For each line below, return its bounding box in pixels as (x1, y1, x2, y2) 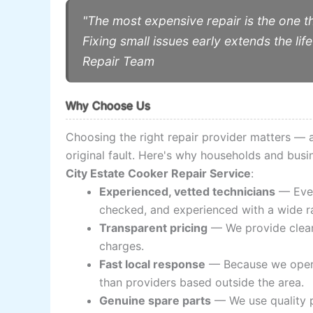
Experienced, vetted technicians (99, 184, 276, 198)
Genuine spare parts (99, 293, 212, 307)
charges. (99, 238, 145, 253)
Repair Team (82, 54, 155, 69)
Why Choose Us (66, 99, 151, 113)
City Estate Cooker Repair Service (66, 166, 252, 180)
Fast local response (99, 256, 206, 271)
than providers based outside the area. (99, 275, 305, 289)
